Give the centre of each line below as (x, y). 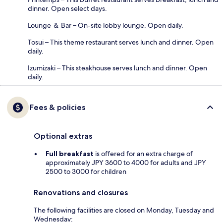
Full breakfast (70, 154)
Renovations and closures (81, 193)
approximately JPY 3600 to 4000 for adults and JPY (126, 163)
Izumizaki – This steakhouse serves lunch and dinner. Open (117, 68)
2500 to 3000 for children (86, 172)
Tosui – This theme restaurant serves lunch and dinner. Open (121, 42)
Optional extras (63, 136)
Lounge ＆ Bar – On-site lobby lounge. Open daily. (106, 26)
